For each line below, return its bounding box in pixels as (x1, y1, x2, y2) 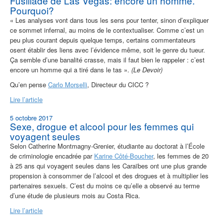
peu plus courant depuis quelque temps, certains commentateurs (10, 35, 196, 45)
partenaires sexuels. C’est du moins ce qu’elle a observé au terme (10, 181, 200, 191)
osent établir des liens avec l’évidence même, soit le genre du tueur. (10, 45, 205, 55)
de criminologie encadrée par (10, 151, 94, 161)
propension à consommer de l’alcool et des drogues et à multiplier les (10, 171, 209, 181)
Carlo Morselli (48, 80, 87, 90)
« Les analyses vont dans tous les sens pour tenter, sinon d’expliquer (10, 15, 209, 25)
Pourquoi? (10, 3, 54, 17)
